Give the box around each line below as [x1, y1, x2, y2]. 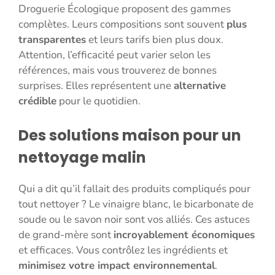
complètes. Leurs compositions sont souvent [18, 17, 227, 32]
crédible [18, 94, 56, 109]
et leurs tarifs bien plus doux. [86, 33, 223, 47]
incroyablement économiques [114, 227, 255, 242]
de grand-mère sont [18, 227, 114, 242]
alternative [174, 79, 226, 93]
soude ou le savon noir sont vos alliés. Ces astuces [18, 212, 250, 227]
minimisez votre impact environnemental [18, 258, 215, 273]
